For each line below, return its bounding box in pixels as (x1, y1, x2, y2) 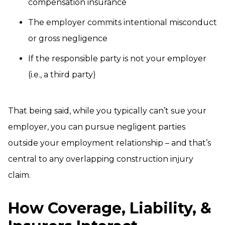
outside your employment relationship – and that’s (8, 138, 211, 148)
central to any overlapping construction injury (8, 154, 193, 164)
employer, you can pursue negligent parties (8, 122, 185, 132)
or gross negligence (28, 34, 107, 44)
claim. (8, 170, 31, 180)
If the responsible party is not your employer (28, 54, 206, 64)
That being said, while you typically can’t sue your (8, 106, 206, 116)
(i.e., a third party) (28, 70, 96, 80)
